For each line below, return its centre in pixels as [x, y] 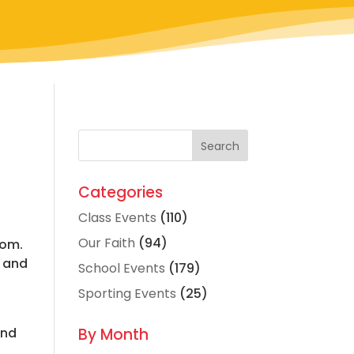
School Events [121, 268]
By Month [113, 334]
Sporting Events [127, 293]
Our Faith [106, 243]
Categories [120, 192]
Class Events [117, 217]
